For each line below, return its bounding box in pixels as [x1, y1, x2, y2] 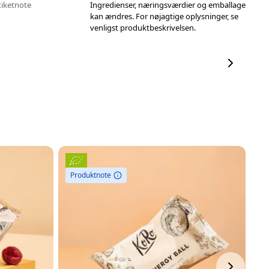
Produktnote [70, 170, 111, 181]
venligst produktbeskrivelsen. [90, 22, 196, 34]
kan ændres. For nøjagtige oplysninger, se [90, 11, 239, 22]
